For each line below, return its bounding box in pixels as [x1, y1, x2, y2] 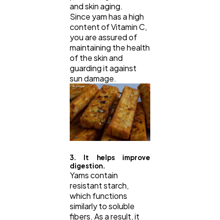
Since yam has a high [70, 11, 144, 22]
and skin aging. [70, 1, 124, 12]
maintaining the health [70, 42, 150, 53]
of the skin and [70, 53, 123, 63]
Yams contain [70, 170, 118, 181]
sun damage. [70, 73, 116, 84]
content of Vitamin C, [70, 22, 147, 32]
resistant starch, [70, 180, 129, 191]
